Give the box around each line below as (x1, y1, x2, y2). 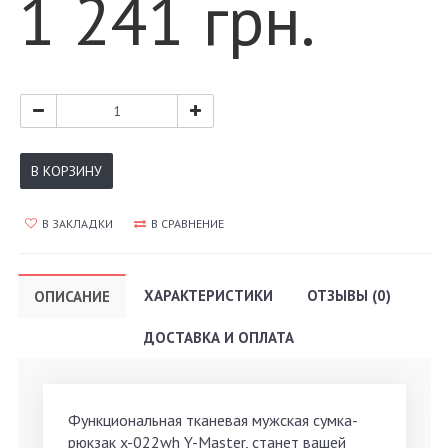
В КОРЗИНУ (31, 162, 102, 181)
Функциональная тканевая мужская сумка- (68, 410, 358, 431)
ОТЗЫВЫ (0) (307, 286, 391, 306)
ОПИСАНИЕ (34, 287, 110, 307)
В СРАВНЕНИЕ (151, 216, 224, 232)
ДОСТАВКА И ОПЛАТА (144, 328, 294, 348)
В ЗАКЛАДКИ (42, 216, 113, 232)
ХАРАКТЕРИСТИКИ (144, 286, 273, 306)
